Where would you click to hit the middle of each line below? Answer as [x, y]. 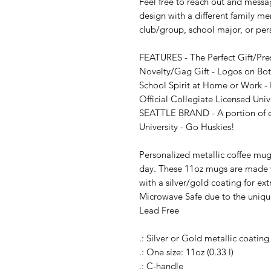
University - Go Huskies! [187, 126]
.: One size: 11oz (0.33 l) [186, 252]
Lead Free [159, 210]
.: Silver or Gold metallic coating [204, 238]
